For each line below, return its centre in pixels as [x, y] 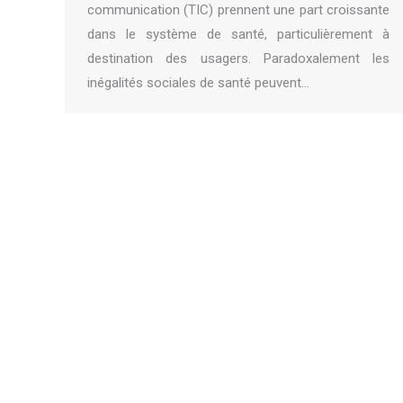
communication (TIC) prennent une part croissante [238, 10]
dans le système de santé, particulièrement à [238, 34]
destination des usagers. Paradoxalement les [238, 58]
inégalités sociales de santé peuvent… [198, 83]
